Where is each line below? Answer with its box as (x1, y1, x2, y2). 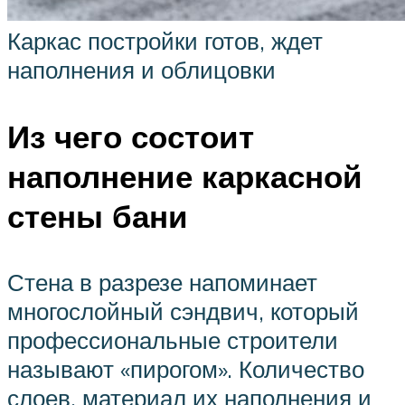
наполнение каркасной (7, 155, 363, 196)
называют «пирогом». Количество (7, 353, 364, 383)
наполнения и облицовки (7, 55, 276, 85)
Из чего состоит (7, 116, 254, 156)
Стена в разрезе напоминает (7, 267, 317, 297)
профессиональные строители (7, 325, 338, 354)
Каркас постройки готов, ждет (7, 26, 323, 56)
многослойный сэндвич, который (7, 296, 359, 325)
